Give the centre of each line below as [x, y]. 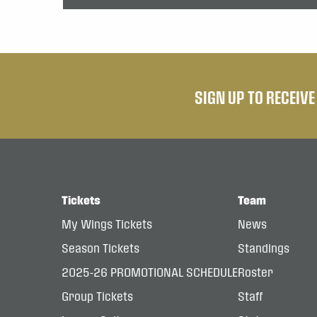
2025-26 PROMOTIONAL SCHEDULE [150, 272]
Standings [264, 248]
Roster [255, 272]
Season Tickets [100, 248]
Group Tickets [97, 296]
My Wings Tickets [107, 224]
